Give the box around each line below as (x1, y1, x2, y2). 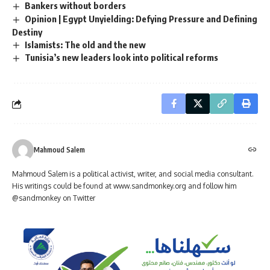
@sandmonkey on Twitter (12, 193, 95, 203)
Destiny (12, 26, 42, 37)
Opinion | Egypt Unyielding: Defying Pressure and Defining (25, 13, 258, 24)
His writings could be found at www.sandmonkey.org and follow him (12, 181, 236, 191)
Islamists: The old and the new (25, 39, 146, 50)
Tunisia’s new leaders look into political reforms (25, 52, 219, 63)
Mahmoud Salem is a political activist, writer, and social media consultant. (12, 169, 254, 179)
